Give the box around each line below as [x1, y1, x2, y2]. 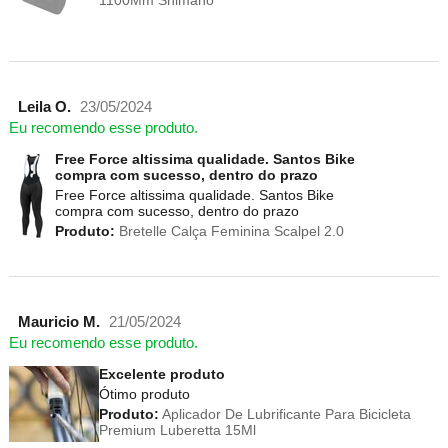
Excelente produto [98, 366, 225, 383]
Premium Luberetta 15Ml [98, 422, 256, 439]
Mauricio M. [17, 314, 100, 331]
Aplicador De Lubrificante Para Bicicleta [158, 406, 411, 423]
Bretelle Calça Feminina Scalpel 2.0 [114, 223, 344, 240]
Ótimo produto [98, 386, 190, 403]
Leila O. [17, 99, 71, 116]
